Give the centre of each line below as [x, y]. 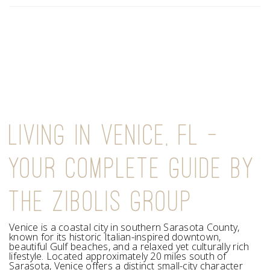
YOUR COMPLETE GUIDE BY [132, 168]
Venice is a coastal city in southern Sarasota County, [124, 227]
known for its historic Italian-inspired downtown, [115, 237]
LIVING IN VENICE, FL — [114, 134]
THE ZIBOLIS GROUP [101, 201]
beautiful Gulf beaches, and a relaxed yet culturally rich [129, 246]
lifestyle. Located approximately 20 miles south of [118, 256]
